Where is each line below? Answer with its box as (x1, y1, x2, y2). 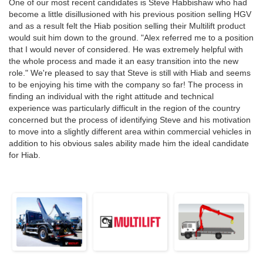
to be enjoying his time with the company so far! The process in (9, 80, 243, 90)
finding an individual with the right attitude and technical (9, 92, 214, 102)
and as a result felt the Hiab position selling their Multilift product (9, 21, 245, 31)
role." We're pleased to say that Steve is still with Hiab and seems (9, 68, 251, 78)
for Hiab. (9, 150, 41, 160)
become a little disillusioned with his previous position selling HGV (9, 9, 251, 19)
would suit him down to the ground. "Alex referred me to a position (9, 33, 254, 43)
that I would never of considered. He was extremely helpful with (9, 45, 243, 55)
